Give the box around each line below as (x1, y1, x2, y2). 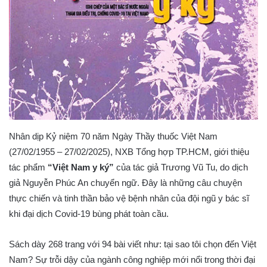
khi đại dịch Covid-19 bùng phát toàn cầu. (9, 209, 169, 219)
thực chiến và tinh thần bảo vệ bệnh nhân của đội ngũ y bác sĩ (9, 193, 249, 204)
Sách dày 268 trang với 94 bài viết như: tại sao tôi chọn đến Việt (9, 239, 256, 250)
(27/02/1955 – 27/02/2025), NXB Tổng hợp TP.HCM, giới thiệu (9, 147, 249, 157)
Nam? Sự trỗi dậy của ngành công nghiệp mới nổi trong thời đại (9, 254, 255, 265)
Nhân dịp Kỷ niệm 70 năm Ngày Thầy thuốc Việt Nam (9, 131, 218, 142)
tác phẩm (9, 162, 48, 173)
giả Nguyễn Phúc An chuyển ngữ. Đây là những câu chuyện (9, 178, 242, 188)
